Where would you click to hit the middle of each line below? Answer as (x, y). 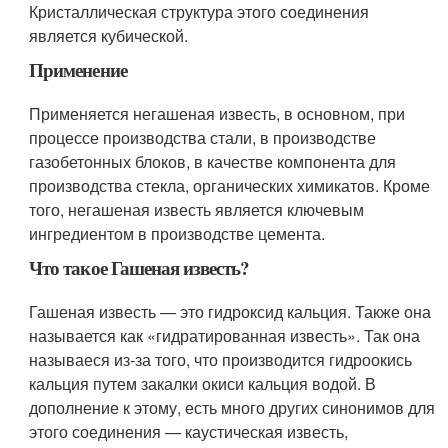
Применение (78, 70)
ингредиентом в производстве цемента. (177, 234)
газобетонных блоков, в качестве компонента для (213, 162)
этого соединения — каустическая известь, (189, 432)
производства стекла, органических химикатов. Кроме (230, 186)
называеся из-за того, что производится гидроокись (221, 360)
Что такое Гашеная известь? (139, 268)
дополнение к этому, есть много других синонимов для (232, 408)
